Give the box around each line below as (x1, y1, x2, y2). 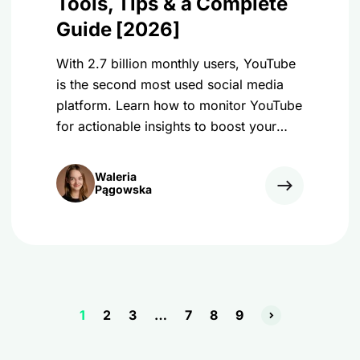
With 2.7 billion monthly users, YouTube (56, 55, 296, 72)
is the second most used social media (56, 76, 284, 92)
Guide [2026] (56, 18, 180, 41)
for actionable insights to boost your (56, 118, 276, 134)
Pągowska (95, 182, 152, 196)
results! (56, 139, 100, 155)
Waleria (95, 170, 137, 183)
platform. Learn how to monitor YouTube (56, 97, 302, 113)
